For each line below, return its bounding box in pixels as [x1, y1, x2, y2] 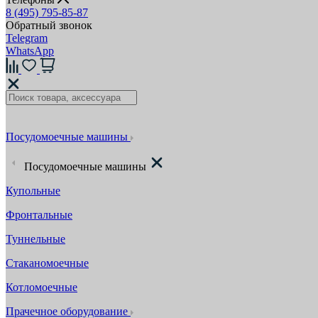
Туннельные [6, 233, 65, 245]
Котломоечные [6, 281, 77, 293]
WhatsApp [6, 45, 54, 57]
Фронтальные [6, 209, 72, 221]
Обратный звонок [6, 19, 92, 31]
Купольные [6, 185, 60, 197]
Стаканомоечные [6, 257, 89, 269]
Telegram [6, 32, 48, 44]
